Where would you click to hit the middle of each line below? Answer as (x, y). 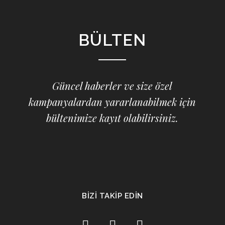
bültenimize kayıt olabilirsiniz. (113, 118)
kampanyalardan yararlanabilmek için (113, 102)
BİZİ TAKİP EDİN (113, 196)
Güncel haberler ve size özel (113, 86)
